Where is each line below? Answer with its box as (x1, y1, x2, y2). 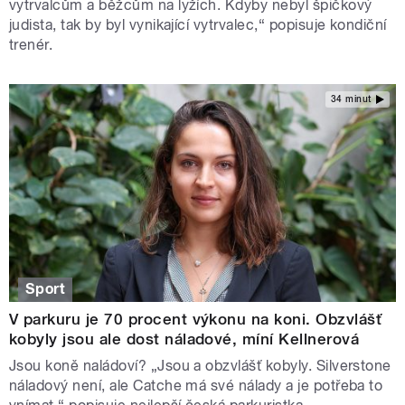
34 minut (330, 93, 372, 104)
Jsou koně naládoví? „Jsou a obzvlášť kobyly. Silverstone (9, 357, 391, 375)
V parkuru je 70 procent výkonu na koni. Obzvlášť (9, 310, 382, 329)
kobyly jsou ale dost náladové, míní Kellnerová (9, 330, 360, 349)
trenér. (9, 36, 53, 54)
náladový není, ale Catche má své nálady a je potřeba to (9, 377, 383, 395)
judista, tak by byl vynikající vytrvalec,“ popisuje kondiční (9, 16, 387, 34)
